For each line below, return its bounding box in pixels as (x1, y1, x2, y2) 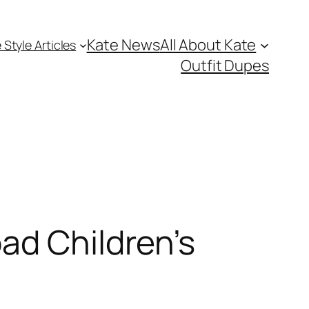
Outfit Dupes (181, 55, 269, 76)
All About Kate (159, 34, 257, 55)
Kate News (86, 34, 160, 55)
